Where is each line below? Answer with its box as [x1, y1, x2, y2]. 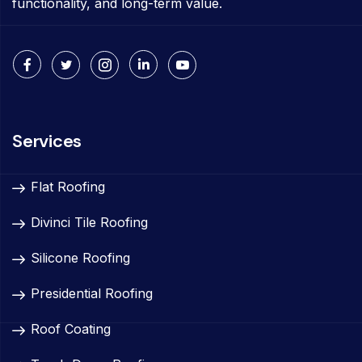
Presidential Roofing [31, 284, 153, 301]
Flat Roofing [31, 178, 105, 195]
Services [12, 128, 82, 153]
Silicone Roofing [31, 249, 130, 266]
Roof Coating [31, 320, 111, 337]
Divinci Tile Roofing [31, 213, 148, 230]
